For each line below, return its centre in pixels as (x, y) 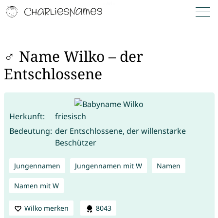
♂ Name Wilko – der (73, 56)
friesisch (70, 116)
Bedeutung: (30, 131)
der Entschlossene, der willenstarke (120, 131)
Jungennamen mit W (108, 165)
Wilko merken (46, 208)
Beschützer (75, 142)
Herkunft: (27, 116)
